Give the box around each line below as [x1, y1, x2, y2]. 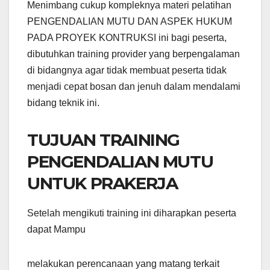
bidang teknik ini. [27, 98, 99, 108]
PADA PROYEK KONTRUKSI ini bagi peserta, [27, 33, 227, 43]
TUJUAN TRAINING [27, 130, 180, 151]
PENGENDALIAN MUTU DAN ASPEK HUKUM [27, 16, 232, 27]
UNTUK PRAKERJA [27, 173, 178, 194]
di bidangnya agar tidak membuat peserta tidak [27, 65, 227, 76]
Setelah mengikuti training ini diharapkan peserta [27, 208, 236, 219]
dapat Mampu [27, 224, 86, 235]
